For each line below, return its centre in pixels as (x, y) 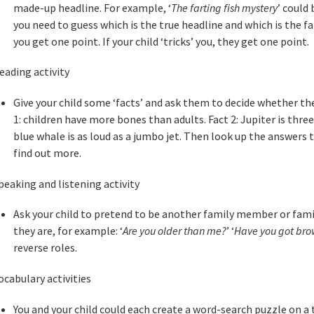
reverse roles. (45, 248)
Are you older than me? (174, 231)
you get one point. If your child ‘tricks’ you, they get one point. (161, 41)
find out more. (47, 153)
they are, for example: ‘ (68, 231)
